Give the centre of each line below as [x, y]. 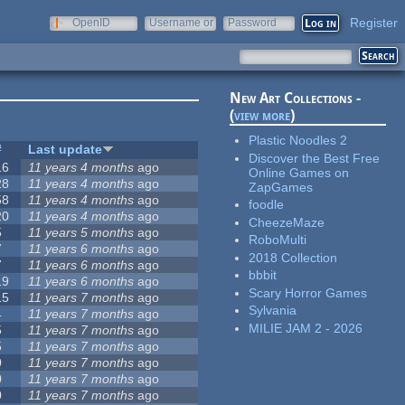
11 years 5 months [81, 233]
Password [252, 23]
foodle [267, 205]
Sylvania [273, 311]
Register [374, 23]
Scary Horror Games [308, 292]
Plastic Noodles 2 [298, 141]
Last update [66, 150]
